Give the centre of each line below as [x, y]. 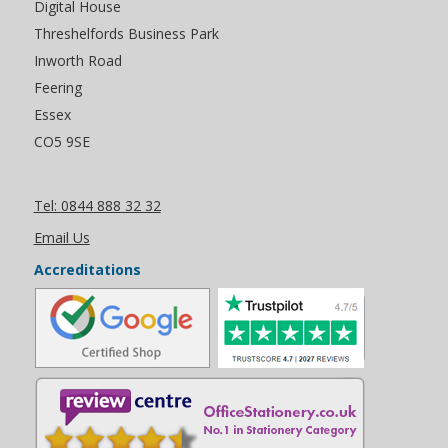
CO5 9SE [61, 141]
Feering [57, 87]
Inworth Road [77, 60]
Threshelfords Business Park [126, 33]
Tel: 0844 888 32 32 [97, 205]
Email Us [61, 237]
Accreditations [87, 269]
